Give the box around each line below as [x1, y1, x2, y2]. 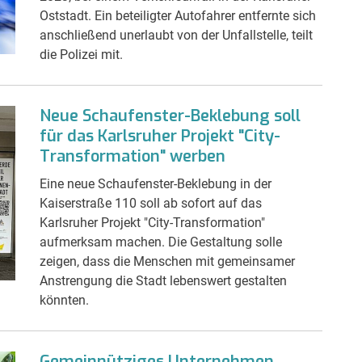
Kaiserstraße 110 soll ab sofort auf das [40, 195, 262, 211]
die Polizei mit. [40, 46, 123, 62]
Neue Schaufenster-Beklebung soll [40, 104, 301, 127]
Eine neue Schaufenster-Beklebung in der [40, 175, 271, 192]
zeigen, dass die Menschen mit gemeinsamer [40, 253, 295, 269]
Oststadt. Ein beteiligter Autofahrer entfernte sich [40, 7, 316, 23]
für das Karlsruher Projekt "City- [40, 124, 280, 147]
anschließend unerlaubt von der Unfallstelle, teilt [40, 27, 313, 43]
